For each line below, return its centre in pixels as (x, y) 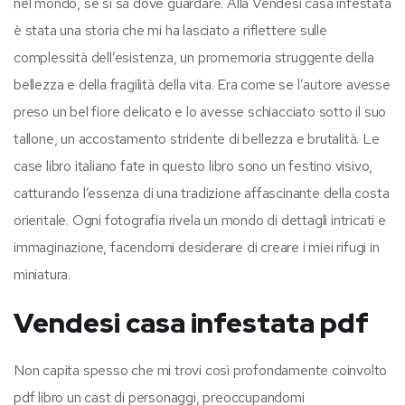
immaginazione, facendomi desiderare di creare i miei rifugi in (197, 247)
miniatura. (42, 274)
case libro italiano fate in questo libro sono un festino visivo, (193, 165)
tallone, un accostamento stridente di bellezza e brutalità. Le (197, 138)
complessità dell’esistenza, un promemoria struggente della (194, 57)
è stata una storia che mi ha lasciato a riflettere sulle (170, 30)
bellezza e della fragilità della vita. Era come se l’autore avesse (202, 84)
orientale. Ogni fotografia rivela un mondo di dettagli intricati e (200, 220)
